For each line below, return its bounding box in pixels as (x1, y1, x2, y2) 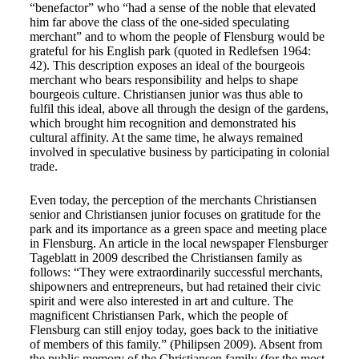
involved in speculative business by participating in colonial (29, 145, 329, 159)
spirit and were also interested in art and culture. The (29, 294, 293, 308)
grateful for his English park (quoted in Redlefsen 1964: (29, 44, 311, 58)
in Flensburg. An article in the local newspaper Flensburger (29, 236, 328, 250)
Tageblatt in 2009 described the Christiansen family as (29, 251, 302, 264)
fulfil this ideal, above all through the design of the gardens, (29, 102, 329, 115)
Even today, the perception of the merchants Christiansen (29, 193, 317, 207)
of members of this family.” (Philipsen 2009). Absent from (29, 337, 322, 351)
